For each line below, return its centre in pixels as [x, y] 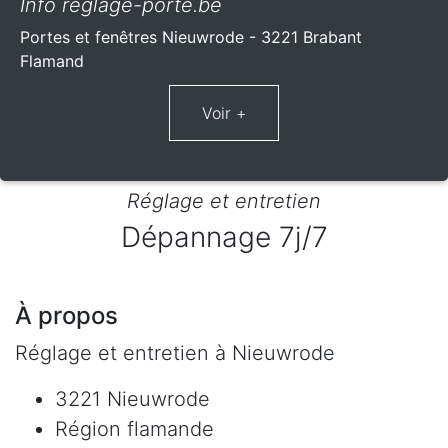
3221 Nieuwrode [132, 398]
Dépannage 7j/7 [224, 236]
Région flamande [134, 428]
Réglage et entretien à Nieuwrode [175, 352]
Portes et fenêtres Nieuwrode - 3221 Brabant [191, 36]
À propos [66, 315]
